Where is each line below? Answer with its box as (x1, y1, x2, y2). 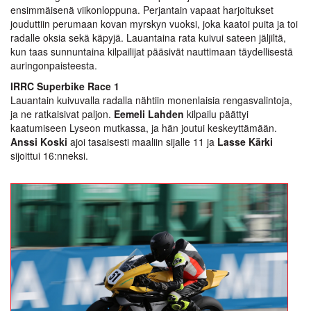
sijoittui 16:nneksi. (10, 148, 88, 162)
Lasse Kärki (217, 134, 273, 149)
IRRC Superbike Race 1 (10, 78, 119, 93)
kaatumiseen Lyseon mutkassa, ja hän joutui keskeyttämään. (10, 120, 277, 135)
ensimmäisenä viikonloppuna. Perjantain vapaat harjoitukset (10, 2, 274, 17)
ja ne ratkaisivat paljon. (10, 106, 114, 121)
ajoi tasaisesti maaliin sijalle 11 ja (67, 134, 217, 149)
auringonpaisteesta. (10, 58, 97, 72)
